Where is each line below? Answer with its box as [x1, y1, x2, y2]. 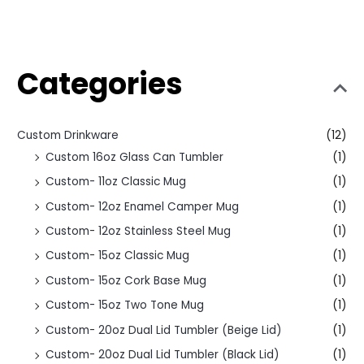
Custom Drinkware [17, 127, 119, 143]
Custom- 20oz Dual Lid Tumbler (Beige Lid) [45, 322, 283, 338]
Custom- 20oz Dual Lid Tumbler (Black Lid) [45, 347, 280, 362]
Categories [17, 63, 184, 105]
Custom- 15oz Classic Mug [45, 248, 190, 264]
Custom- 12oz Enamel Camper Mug [45, 198, 240, 214]
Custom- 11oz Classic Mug [45, 174, 187, 190]
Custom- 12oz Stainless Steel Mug [45, 223, 232, 239]
